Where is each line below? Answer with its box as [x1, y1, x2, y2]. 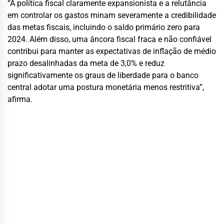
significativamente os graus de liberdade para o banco [7, 70, 198, 80]
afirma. [7, 94, 32, 104]
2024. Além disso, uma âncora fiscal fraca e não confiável [7, 34, 211, 44]
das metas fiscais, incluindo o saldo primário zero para [7, 22, 200, 32]
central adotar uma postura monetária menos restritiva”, [7, 82, 204, 92]
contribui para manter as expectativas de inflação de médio [7, 46, 216, 56]
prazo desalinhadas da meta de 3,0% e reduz [7, 58, 164, 68]
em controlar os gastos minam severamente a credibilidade [7, 10, 216, 20]
